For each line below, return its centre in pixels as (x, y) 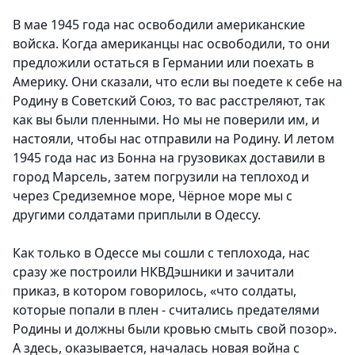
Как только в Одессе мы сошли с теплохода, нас (161, 253)
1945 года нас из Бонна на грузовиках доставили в (169, 158)
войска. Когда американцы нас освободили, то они (171, 44)
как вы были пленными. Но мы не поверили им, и (166, 120)
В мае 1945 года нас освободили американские (159, 25)
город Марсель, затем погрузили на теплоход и (161, 177)
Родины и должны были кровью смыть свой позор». (175, 329)
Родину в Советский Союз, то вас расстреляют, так (169, 101)
